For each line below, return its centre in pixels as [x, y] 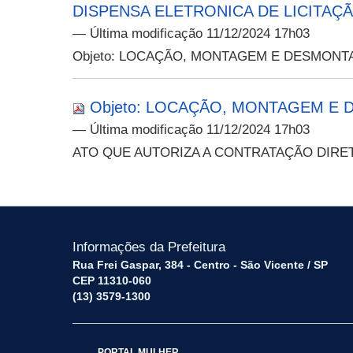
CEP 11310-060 [112, 281]
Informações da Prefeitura [149, 247]
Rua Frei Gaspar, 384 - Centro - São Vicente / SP [200, 265]
